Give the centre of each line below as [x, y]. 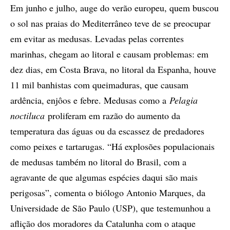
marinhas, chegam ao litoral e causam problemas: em [109, 54]
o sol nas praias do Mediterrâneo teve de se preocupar [110, 23]
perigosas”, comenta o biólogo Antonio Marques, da [108, 193]
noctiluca [27, 116]
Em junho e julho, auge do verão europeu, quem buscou [114, 8]
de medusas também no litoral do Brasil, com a [98, 162]
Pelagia [184, 100]
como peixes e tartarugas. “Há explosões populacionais [112, 146]
